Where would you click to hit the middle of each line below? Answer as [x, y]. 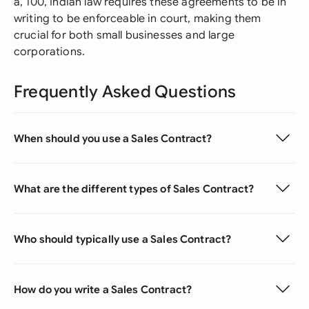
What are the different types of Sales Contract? [134, 188]
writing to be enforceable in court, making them [138, 19]
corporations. [50, 52]
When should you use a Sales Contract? [113, 138]
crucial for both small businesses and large [124, 35]
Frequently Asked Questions [125, 92]
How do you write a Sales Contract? [103, 289]
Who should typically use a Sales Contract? [123, 239]
